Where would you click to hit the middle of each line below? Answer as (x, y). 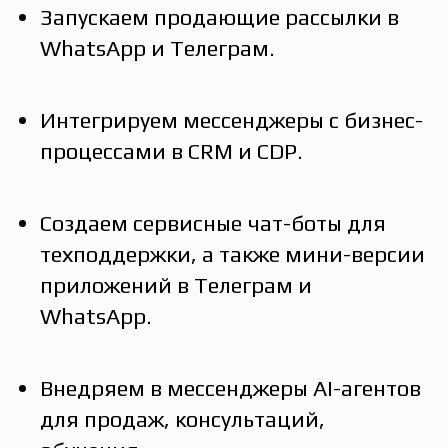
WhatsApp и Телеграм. (157, 48)
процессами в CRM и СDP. (171, 151)
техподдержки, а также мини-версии (232, 254)
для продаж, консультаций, (182, 419)
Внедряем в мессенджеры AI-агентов (230, 388)
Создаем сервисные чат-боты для (213, 223)
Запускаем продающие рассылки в (219, 17)
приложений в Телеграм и (176, 285)
